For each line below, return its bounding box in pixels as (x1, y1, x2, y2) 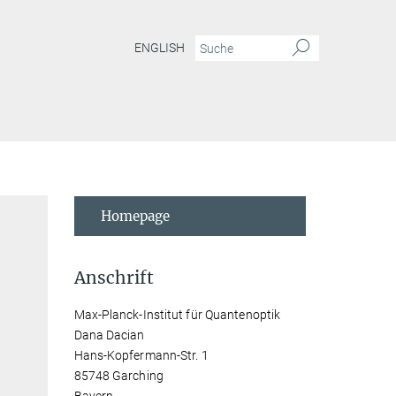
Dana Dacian (73, 328, 145, 342)
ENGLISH (134, 41, 185, 56)
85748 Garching (73, 369, 164, 383)
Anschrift (73, 267, 154, 288)
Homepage (100, 208, 170, 225)
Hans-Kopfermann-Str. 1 (73, 348, 209, 362)
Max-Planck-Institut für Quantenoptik (73, 308, 281, 322)
